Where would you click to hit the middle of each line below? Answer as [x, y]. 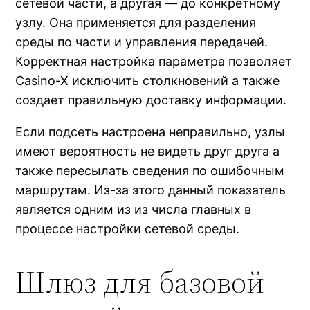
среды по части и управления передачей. [142, 42]
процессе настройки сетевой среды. [128, 229]
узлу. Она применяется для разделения [136, 23]
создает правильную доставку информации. [151, 100]
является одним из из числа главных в [134, 210]
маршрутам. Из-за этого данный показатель [151, 190]
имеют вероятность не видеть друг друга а [148, 152]
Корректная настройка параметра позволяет [154, 62]
